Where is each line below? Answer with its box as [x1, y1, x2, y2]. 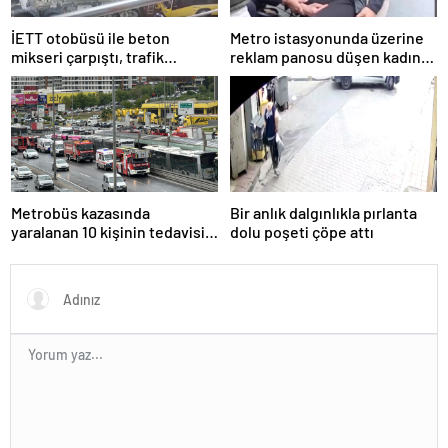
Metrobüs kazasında [11, 203, 150, 223]
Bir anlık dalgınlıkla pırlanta [230, 203, 417, 223]
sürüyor [11, 241, 66, 261]
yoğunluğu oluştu [11, 65, 134, 85]
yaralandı [230, 65, 294, 85]
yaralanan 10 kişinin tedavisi [11, 222, 205, 242]
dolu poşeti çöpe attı [230, 222, 374, 242]
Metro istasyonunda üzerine [230, 27, 424, 47]
